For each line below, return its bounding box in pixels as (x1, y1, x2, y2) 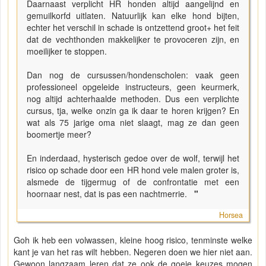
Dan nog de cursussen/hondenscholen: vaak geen (27, 69, 239, 81)
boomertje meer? (27, 128, 94, 141)
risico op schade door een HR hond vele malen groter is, (27, 164, 239, 176)
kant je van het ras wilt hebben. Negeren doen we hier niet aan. (14, 246, 252, 258)
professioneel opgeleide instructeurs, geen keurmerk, (27, 81, 239, 93)
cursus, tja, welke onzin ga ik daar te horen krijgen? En (27, 104, 239, 117)
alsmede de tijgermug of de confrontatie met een (27, 176, 239, 188)
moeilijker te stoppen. (27, 45, 107, 58)
